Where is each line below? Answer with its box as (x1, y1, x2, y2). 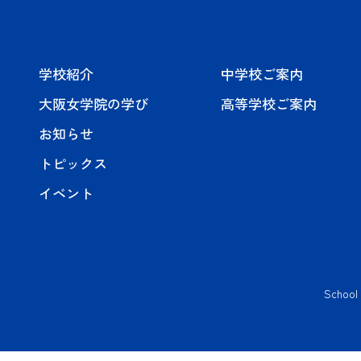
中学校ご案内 (220, 64, 303, 85)
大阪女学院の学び (39, 93, 148, 114)
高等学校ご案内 (220, 93, 317, 114)
